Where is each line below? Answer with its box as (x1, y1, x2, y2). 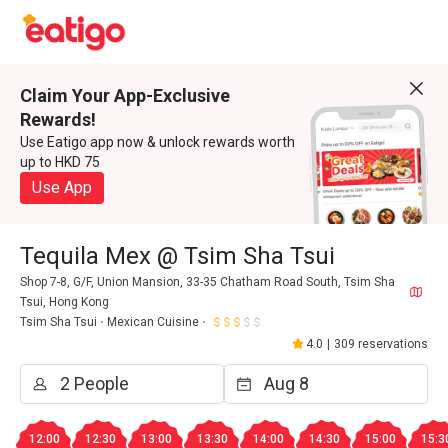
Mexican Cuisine (107, 315, 199, 329)
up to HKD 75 (20, 154, 100, 170)
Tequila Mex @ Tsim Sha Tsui (20, 242, 335, 270)
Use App (32, 178, 92, 197)
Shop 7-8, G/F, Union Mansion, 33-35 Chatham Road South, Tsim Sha (20, 275, 395, 289)
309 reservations (334, 337, 428, 351)
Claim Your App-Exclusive (20, 85, 230, 106)
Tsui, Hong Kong (20, 295, 109, 309)
